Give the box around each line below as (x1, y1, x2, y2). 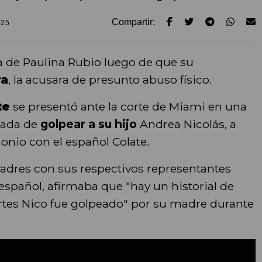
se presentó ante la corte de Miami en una (9, 99, 247, 113)
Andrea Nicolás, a (136, 116, 236, 131)
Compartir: (112, 16, 156, 27)
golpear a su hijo (40, 116, 137, 131)
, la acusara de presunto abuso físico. (8, 72, 212, 87)
